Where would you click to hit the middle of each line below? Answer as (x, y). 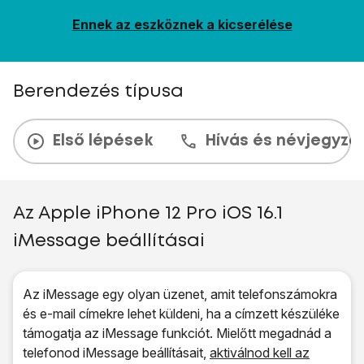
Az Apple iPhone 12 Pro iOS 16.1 (148, 214)
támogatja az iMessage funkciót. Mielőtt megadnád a (177, 333)
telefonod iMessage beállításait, (116, 353)
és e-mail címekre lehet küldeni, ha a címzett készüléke (181, 314)
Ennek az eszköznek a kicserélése (182, 24)
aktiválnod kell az (260, 353)
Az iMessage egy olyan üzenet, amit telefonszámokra (180, 294)
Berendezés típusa (98, 92)
